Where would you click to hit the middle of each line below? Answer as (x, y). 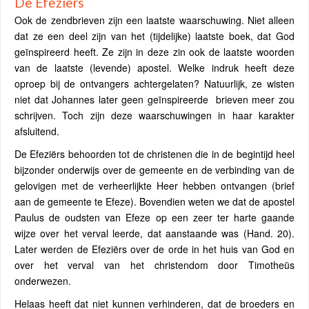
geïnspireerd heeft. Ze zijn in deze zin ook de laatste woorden (154, 52)
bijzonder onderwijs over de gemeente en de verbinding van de (154, 170)
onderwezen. (43, 281)
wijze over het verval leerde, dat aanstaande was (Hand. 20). (154, 233)
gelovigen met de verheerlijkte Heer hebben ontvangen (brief (154, 186)
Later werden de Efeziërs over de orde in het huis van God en (154, 249)
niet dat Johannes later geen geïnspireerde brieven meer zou (154, 99)
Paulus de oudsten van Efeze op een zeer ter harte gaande (154, 217)
